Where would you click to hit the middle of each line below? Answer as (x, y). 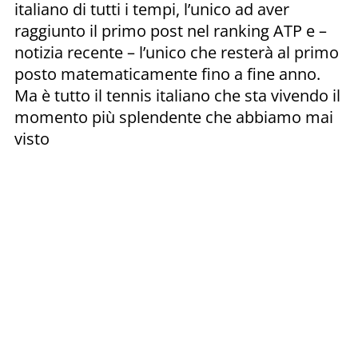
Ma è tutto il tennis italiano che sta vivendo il (177, 95)
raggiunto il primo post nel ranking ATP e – (171, 30)
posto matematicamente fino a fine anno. (167, 74)
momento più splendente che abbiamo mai (174, 117)
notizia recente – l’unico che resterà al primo (177, 52)
